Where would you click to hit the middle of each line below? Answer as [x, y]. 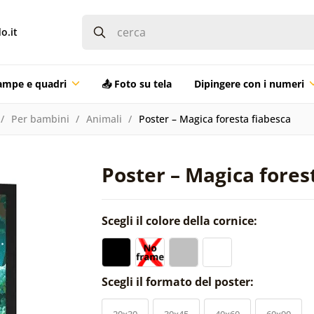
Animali [104, 118]
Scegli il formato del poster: [179, 281]
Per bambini [40, 118]
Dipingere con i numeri [249, 83]
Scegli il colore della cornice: [181, 220]
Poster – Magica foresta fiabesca [214, 118]
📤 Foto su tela [136, 83]
